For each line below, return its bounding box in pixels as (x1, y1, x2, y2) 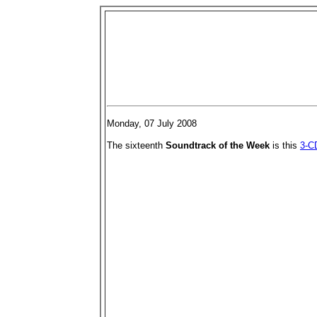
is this (270, 140, 300, 151)
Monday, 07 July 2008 (107, 118, 197, 129)
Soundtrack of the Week (166, 140, 270, 151)
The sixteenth (107, 140, 166, 151)
